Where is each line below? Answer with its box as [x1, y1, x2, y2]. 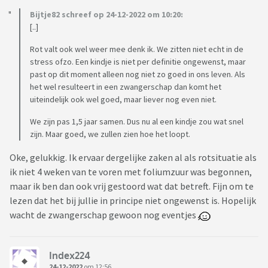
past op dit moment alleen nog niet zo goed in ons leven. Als [30, 68, 245, 80]
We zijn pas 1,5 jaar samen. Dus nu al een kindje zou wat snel [30, 115, 243, 127]
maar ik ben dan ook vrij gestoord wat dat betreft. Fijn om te [10, 179, 254, 192]
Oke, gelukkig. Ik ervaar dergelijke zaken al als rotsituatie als [10, 151, 257, 163]
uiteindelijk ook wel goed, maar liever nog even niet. [30, 93, 217, 105]
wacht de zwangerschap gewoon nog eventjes [10, 208, 198, 221]
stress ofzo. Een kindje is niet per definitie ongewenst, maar [30, 56, 246, 67]
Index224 [49, 249, 90, 262]
